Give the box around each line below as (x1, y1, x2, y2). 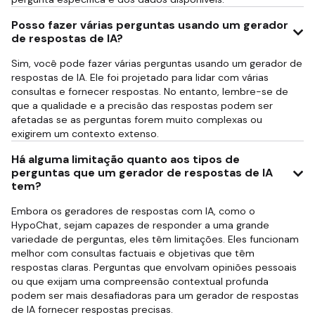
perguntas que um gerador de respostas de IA (11, 165, 273, 180)
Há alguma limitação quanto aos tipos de (11, 152, 240, 167)
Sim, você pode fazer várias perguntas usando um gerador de (11, 57, 302, 70)
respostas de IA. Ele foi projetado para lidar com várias (11, 71, 269, 84)
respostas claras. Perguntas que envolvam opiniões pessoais (11, 261, 297, 274)
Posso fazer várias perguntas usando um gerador (11, 18, 288, 32)
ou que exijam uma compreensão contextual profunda (11, 275, 269, 288)
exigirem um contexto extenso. (11, 127, 159, 140)
